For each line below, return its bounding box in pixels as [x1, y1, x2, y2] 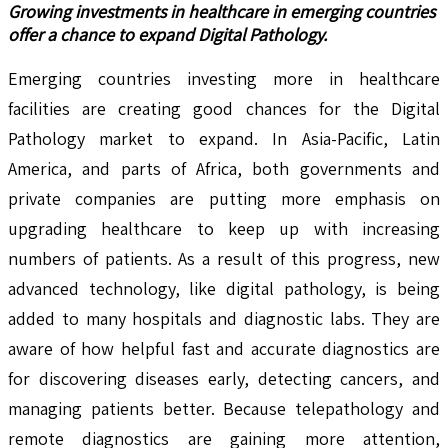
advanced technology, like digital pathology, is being [8, 276, 440, 300]
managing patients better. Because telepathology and [8, 396, 440, 420]
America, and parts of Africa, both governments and [8, 156, 440, 180]
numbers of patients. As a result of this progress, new [8, 246, 440, 270]
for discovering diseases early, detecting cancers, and [8, 366, 440, 390]
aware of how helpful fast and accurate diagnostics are [8, 336, 440, 360]
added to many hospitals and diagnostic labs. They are [8, 306, 440, 330]
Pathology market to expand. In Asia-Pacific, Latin [8, 126, 440, 150]
